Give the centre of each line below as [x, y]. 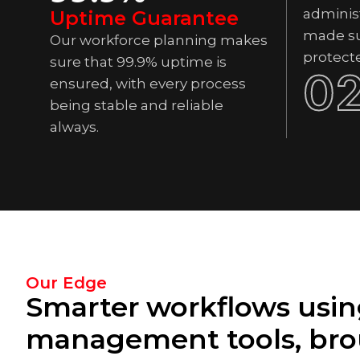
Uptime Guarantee [144, 18]
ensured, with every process [148, 84]
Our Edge [66, 283]
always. [74, 127]
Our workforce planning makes [159, 40]
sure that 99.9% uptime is [138, 62]
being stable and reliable [137, 105]
